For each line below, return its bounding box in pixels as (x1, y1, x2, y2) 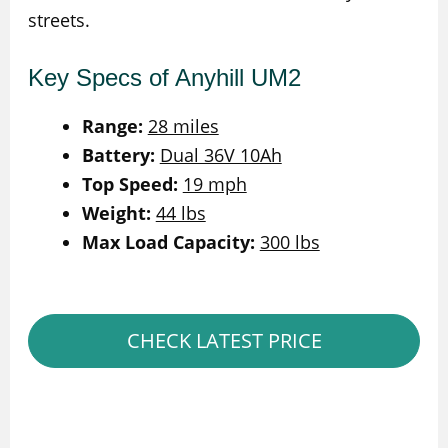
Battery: (81, 142, 155, 167)
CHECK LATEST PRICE (126, 326, 322, 354)
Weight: (81, 200, 151, 225)
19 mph (182, 171, 247, 196)
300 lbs (259, 229, 320, 254)
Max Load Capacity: (81, 229, 255, 254)
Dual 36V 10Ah (159, 142, 282, 167)
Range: (81, 113, 143, 138)
